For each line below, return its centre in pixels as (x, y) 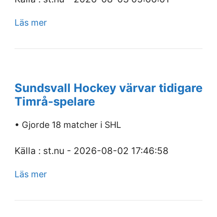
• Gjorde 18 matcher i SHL (68, 125)
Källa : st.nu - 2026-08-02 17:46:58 (92, 151)
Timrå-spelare (55, 101)
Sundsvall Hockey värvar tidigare (108, 88)
